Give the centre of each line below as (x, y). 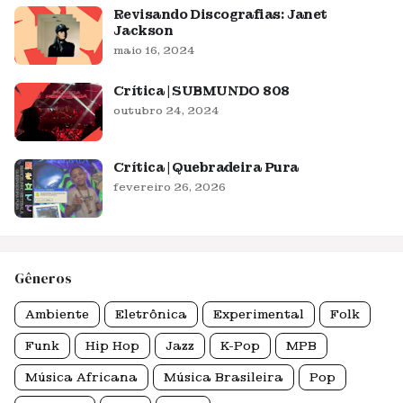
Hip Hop (112, 346)
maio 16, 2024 (154, 50)
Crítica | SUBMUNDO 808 (201, 91)
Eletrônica (151, 314)
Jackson (143, 31)
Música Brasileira (224, 377)
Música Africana (81, 377)
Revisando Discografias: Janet (220, 14)
